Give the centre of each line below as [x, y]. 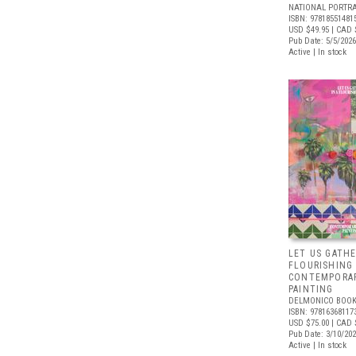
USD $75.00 [309, 323]
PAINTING [311, 289]
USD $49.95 [309, 30]
